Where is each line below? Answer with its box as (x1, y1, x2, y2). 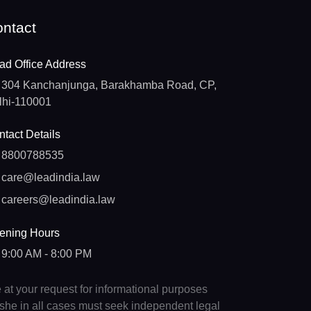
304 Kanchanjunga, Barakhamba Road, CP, (1, 78, 217, 91)
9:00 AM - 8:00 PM (1, 247, 92, 260)
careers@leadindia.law (1, 194, 116, 206)
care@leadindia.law (1, 171, 101, 184)
